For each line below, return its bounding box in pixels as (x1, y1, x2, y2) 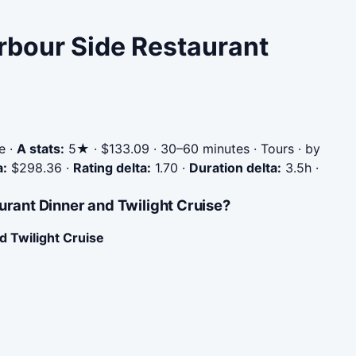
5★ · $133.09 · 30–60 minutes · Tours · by (64, 141, 320, 157)
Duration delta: (189, 160, 281, 176)
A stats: (17, 141, 64, 157)
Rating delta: (73, 160, 151, 176)
